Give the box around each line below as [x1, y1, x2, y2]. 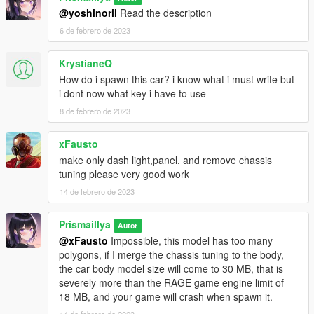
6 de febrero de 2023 [60, 25, 130, 36]
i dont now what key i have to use [59, 86, 206, 101]
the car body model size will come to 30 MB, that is [59, 261, 283, 276]
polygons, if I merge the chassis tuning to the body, [59, 247, 284, 262]
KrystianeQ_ [59, 56, 118, 71]
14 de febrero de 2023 [60, 186, 135, 198]
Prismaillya [59, 217, 111, 232]
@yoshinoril [59, 6, 117, 20]
